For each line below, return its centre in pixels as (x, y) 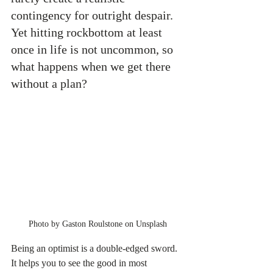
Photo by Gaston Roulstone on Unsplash (97, 224)
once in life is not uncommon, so (94, 49)
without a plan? (49, 83)
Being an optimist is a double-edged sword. (95, 249)
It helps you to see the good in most (80, 263)
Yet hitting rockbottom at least (88, 32)
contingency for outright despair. (94, 15)
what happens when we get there (92, 66)
